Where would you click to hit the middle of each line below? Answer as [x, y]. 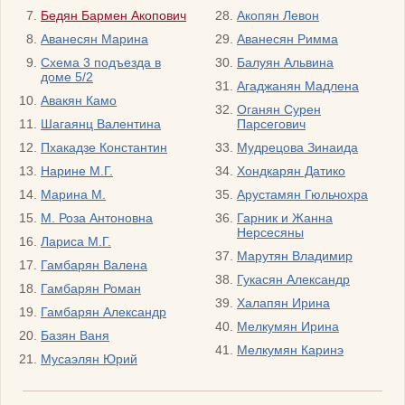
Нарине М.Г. [77, 171]
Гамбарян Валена [94, 265]
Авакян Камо [79, 101]
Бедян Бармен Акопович [113, 16]
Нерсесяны [270, 233]
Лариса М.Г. [76, 242]
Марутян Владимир [295, 256]
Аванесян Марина [94, 39]
